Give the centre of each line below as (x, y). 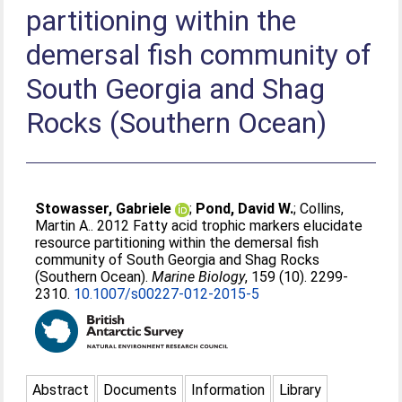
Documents (140, 390)
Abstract (61, 390)
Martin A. (63, 226)
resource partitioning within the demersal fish (177, 243)
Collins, (322, 209)
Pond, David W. (245, 209)
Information (228, 390)
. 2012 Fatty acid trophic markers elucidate (227, 226)
